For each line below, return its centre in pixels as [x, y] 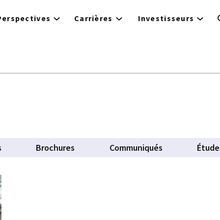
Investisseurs [166, 18]
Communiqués [136, 148]
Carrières [94, 18]
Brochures [55, 148]
